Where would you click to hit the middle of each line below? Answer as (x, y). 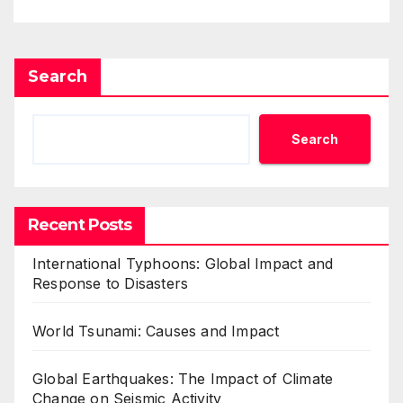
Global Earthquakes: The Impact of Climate (183, 379)
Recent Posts (80, 225)
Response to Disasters (111, 283)
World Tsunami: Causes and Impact (156, 331)
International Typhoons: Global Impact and (183, 264)
